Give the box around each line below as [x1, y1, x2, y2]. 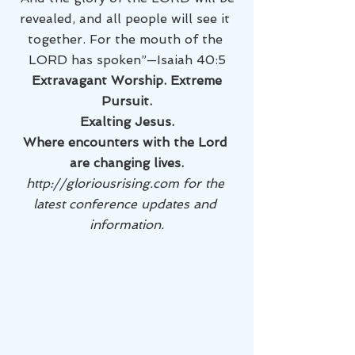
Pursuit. [101, 94, 152, 109]
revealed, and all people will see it [20, 11, 234, 26]
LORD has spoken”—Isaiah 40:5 [28, 52, 226, 67]
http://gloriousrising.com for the [25, 176, 228, 191]
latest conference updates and [33, 197, 220, 212]
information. [90, 217, 164, 232]
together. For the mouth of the [27, 32, 227, 47]
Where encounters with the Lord [22, 135, 231, 150]
